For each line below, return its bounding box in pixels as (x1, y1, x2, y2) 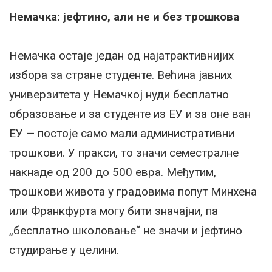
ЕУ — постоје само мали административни (9, 126, 234, 141)
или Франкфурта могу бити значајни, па (9, 204, 218, 219)
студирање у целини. (9, 243, 119, 257)
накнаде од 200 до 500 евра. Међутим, (9, 165, 216, 180)
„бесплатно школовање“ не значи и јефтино (9, 223, 242, 238)
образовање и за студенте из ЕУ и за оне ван (9, 107, 251, 121)
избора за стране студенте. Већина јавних (9, 68, 232, 83)
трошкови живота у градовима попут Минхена (9, 185, 257, 199)
